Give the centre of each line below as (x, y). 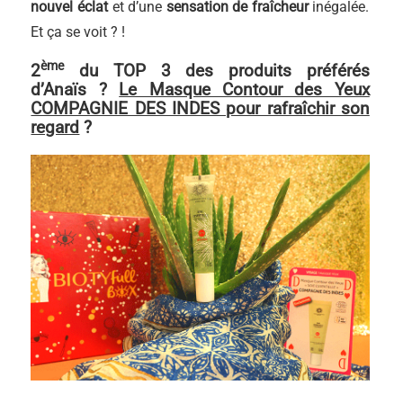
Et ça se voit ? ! (78, 31)
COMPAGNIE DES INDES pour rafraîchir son (200, 108)
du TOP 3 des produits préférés (217, 70)
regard (55, 127)
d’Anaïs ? (75, 89)
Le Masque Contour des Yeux (244, 89)
